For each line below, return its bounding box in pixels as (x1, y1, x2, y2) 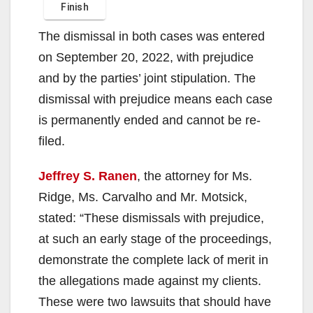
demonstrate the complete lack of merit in (38, 252, 268, 267)
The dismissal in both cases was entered (38, 29, 265, 43)
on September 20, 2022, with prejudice (38, 50, 254, 64)
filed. (38, 133, 65, 148)
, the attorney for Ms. (137, 168, 252, 183)
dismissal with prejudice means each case (38, 92, 272, 106)
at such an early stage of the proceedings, (38, 231, 272, 246)
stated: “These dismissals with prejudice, (38, 210, 264, 225)
